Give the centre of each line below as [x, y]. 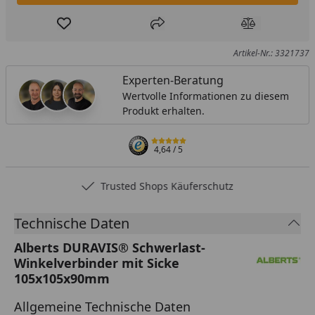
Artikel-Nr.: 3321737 [271, 53]
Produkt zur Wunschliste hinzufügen [161, 31]
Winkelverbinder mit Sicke [97, 263]
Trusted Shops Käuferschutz [167, 186]
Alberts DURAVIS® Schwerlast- [110, 248]
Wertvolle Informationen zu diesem [205, 96]
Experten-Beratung [173, 81]
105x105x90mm [62, 279]
